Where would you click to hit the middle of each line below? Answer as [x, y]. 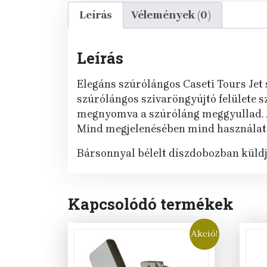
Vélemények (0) [171, 15]
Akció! [204, 234]
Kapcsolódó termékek [151, 204]
